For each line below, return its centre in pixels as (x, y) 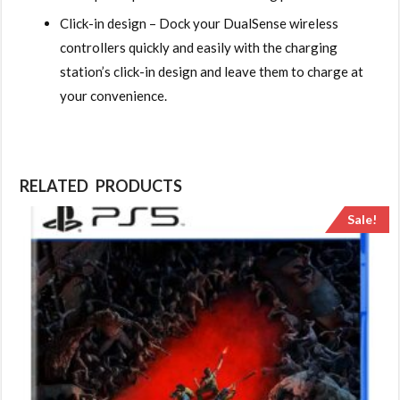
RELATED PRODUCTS (101, 185)
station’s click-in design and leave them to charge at (212, 71)
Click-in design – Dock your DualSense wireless (200, 23)
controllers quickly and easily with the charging (199, 47)
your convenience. (114, 95)
